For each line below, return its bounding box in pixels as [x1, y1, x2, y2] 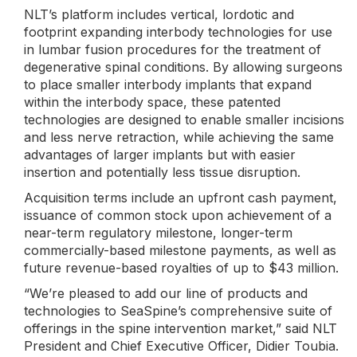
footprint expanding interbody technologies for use [24, 24, 332, 40]
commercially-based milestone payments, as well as [24, 242, 336, 258]
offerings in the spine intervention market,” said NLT [24, 320, 337, 336]
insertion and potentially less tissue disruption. [24, 164, 300, 180]
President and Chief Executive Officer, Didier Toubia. [24, 338, 339, 354]
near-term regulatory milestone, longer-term [24, 225, 292, 241]
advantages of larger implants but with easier [24, 147, 296, 163]
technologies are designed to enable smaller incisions [24, 112, 344, 127]
